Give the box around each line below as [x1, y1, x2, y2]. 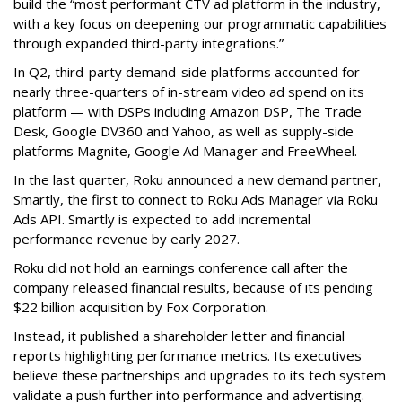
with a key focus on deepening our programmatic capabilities [13, 14, 387, 33]
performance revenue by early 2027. [13, 230, 240, 249]
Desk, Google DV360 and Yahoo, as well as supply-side [13, 122, 354, 141]
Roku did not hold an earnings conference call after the [13, 258, 348, 277]
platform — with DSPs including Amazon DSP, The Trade [13, 102, 362, 121]
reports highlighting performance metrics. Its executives [13, 346, 362, 365]
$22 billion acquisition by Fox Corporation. [13, 298, 268, 317]
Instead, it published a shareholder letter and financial [13, 327, 345, 345]
